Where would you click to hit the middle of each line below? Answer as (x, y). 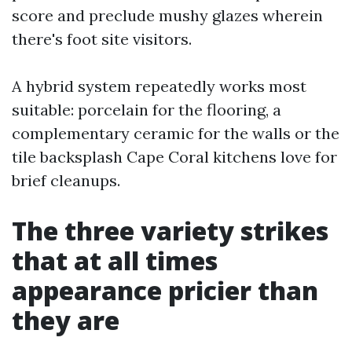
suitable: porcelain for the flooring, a (147, 110)
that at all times (115, 260)
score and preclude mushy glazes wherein (167, 15)
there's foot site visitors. (102, 39)
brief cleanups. (66, 180)
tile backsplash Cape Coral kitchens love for (174, 157)
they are (66, 320)
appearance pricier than (165, 290)
